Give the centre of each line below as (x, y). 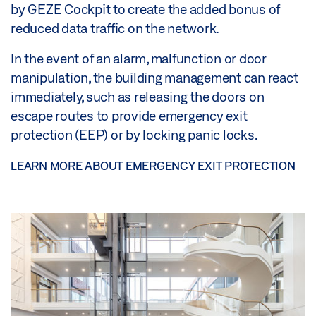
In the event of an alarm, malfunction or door (139, 58)
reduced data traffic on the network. (115, 28)
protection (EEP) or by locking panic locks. (134, 134)
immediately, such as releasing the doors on (138, 96)
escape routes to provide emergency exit (129, 115)
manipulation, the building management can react (154, 77)
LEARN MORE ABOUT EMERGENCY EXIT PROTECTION (153, 165)
